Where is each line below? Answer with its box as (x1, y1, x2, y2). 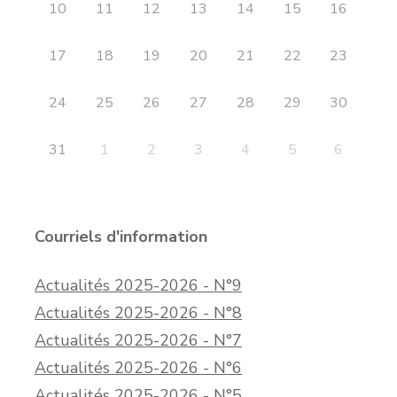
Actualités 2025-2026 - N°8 (35, 302, 242, 323)
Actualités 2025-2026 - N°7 (35, 330, 242, 351)
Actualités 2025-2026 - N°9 (35, 275, 242, 296)
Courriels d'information (35, 226, 207, 248)
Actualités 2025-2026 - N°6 (35, 357, 242, 378)
